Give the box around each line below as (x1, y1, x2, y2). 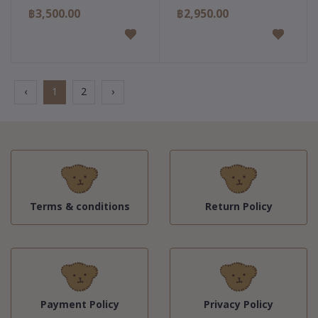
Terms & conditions (29, 199, 130, 214)
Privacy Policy (204, 297, 273, 312)
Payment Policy (40, 297, 119, 312)
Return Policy (204, 199, 273, 214)
